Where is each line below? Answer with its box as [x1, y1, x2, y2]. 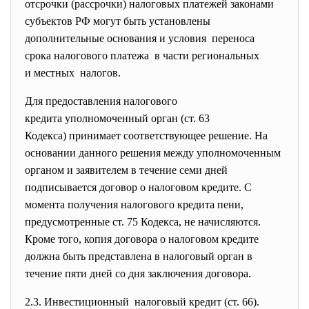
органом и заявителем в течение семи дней [25, 164, 228, 176]
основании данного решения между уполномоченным [25, 147, 281, 159]
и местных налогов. [25, 67, 121, 79]
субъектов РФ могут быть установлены [25, 15, 213, 27]
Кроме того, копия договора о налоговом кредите [25, 233, 259, 245]
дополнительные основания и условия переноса [25, 32, 255, 44]
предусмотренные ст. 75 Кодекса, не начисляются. [25, 216, 261, 228]
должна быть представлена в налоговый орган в [25, 250, 252, 262]
